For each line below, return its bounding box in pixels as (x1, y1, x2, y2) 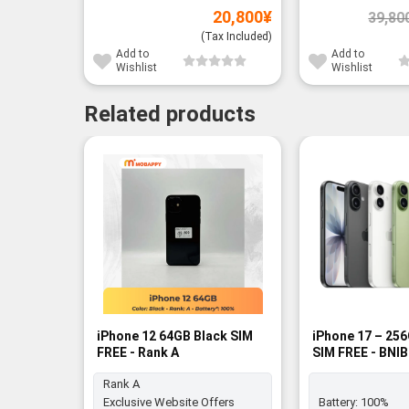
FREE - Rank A (96, 345, 179, 361)
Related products (84, 100, 256, 127)
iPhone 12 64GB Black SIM (96, 329, 253, 344)
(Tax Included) (201, 30, 273, 44)
